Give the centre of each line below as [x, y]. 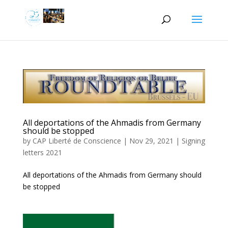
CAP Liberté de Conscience [77, 140]
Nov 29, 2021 [151, 140]
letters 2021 [42, 152]
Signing [193, 140]
